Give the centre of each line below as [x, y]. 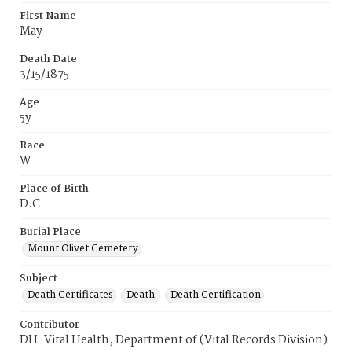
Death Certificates [70, 295]
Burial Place [50, 232]
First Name [48, 16]
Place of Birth [54, 189]
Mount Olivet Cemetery [83, 249]
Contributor [49, 325]
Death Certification [216, 295]
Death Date [48, 59]
